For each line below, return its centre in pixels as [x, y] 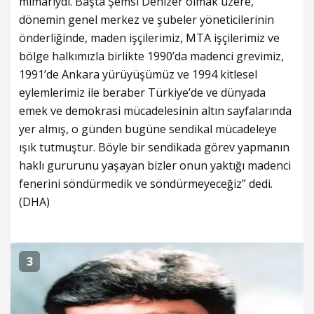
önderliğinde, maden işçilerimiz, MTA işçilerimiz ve [149, 37]
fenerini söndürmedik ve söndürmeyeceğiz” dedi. [146, 183]
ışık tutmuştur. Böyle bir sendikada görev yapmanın [154, 147]
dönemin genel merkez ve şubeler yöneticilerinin [146, 19]
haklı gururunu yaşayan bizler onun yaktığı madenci [155, 165]
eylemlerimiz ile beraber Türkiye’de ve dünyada [142, 92]
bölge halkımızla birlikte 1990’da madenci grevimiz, [151, 56]
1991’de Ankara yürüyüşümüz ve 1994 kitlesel [138, 74]
